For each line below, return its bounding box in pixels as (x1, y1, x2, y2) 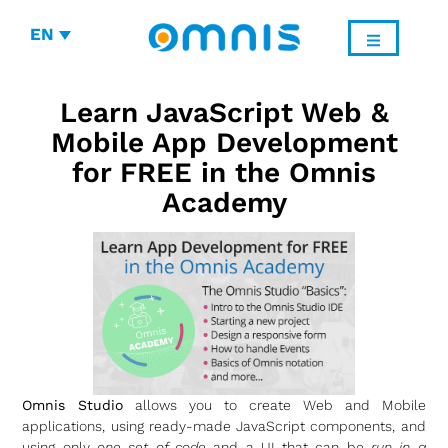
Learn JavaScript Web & (59, 96, 389, 130)
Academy (161, 186, 287, 220)
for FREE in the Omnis (72, 156, 376, 190)
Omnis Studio (22, 396, 124, 413)
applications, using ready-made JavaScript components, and (22, 417, 426, 434)
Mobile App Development (50, 126, 398, 160)
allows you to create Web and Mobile (123, 396, 426, 413)
